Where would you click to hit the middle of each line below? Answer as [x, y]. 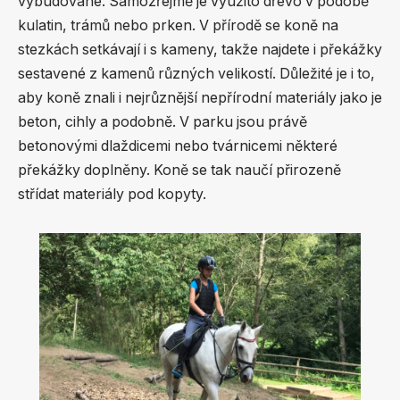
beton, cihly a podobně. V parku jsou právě [162, 122]
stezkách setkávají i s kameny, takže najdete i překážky [200, 50]
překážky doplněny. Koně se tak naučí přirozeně [179, 171]
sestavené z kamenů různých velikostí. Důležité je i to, [196, 74]
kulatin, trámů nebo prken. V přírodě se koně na [178, 26]
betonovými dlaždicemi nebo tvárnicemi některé [178, 146]
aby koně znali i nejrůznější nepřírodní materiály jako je [200, 98]
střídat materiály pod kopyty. [112, 195]
